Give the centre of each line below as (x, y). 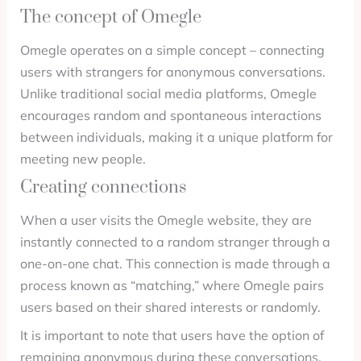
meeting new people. (83, 159)
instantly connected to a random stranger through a (175, 242)
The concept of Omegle (110, 17)
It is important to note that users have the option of (172, 335)
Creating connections (103, 187)
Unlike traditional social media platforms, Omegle (168, 93)
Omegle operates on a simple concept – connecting (172, 50)
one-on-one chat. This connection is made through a (175, 263)
